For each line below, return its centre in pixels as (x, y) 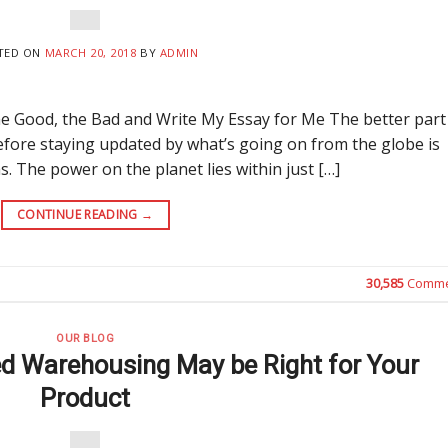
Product (85, 398)
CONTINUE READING (79, 214)
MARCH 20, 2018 (90, 52)
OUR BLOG (85, 338)
